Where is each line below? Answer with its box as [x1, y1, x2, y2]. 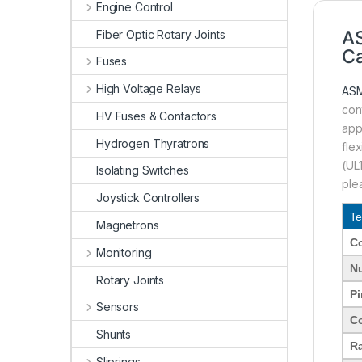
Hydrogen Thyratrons [96, 136, 210, 150]
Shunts [96, 327, 132, 342]
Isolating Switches [96, 163, 189, 178]
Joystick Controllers [96, 191, 200, 205]
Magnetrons [96, 217, 159, 232]
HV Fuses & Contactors [96, 108, 217, 123]
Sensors [95, 300, 139, 314]
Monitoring [95, 245, 152, 259]
